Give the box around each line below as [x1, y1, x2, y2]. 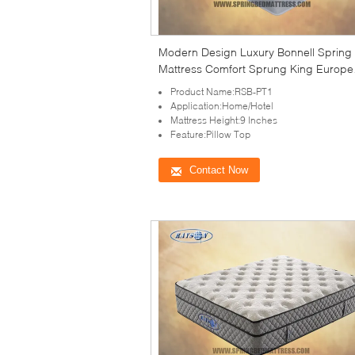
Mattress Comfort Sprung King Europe [158, 62, 353, 75]
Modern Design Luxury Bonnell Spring [158, 45, 352, 59]
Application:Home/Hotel [170, 100, 273, 112]
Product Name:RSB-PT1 [170, 86, 273, 97]
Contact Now [189, 164, 248, 176]
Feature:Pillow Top [170, 128, 250, 140]
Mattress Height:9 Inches [170, 114, 277, 126]
